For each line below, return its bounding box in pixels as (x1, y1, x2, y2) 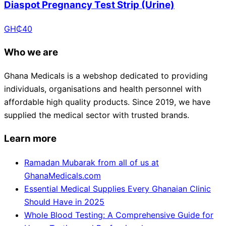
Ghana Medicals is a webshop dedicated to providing (4, 71, 208, 81)
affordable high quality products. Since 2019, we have (4, 97, 210, 107)
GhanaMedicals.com (24, 170, 101, 181)
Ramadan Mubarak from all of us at (24, 157, 159, 167)
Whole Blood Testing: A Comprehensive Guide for (24, 209, 213, 220)
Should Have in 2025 (24, 196, 104, 207)
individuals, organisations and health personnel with (4, 84, 201, 94)
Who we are (4, 46, 58, 58)
